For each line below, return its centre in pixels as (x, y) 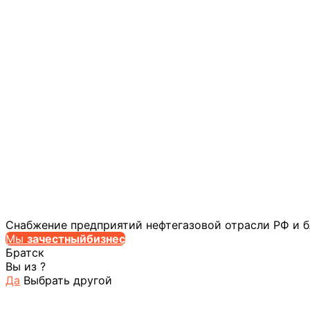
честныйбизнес (82, 239)
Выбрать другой (68, 281)
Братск (25, 253)
